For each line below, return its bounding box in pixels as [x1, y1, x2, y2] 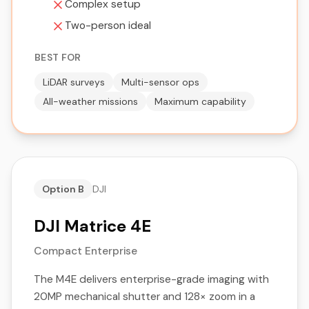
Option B [42, 183, 84, 195]
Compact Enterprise [34, 244, 137, 258]
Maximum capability [154, 95, 246, 108]
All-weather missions [43, 95, 138, 108]
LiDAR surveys [43, 76, 105, 88]
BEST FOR [34, 51, 81, 63]
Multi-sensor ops [121, 76, 199, 88]
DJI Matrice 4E [34, 215, 151, 237]
